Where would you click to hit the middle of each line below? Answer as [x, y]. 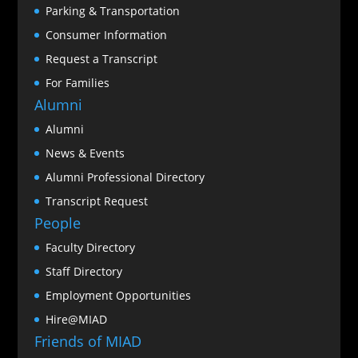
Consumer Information [106, 34]
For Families [77, 82]
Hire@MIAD [76, 319]
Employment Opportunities [118, 295]
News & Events [85, 153]
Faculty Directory [90, 247]
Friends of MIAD [88, 341]
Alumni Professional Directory [125, 177]
